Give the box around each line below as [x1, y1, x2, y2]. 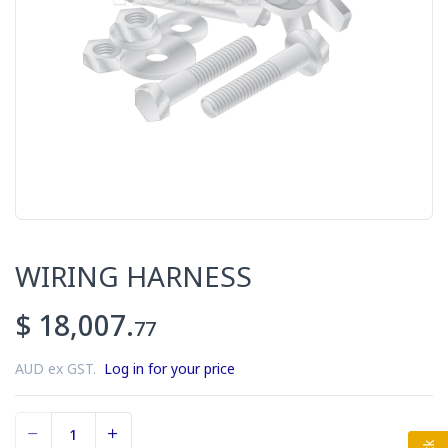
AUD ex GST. [15, 359, 104, 379]
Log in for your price [104, 359, 235, 379]
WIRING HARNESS [15, 257, 252, 296]
